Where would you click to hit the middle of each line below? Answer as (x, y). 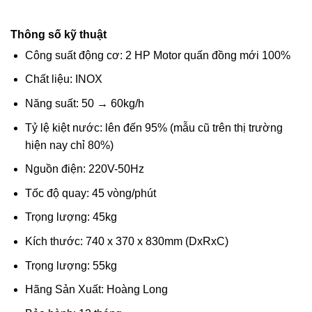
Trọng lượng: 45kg (71, 217)
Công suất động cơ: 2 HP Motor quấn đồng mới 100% (157, 55)
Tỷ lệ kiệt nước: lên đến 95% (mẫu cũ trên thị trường (154, 127)
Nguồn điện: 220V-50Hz (84, 169)
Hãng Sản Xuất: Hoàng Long (96, 290)
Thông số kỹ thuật (58, 34)
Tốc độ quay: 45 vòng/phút (90, 193)
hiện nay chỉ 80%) (69, 145)
